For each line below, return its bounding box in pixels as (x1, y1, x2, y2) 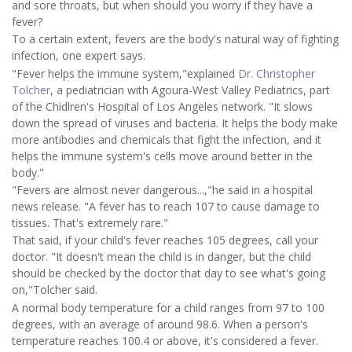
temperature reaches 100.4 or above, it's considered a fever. (12, 332, 318, 348)
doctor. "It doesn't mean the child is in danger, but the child (12, 249, 311, 265)
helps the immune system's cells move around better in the (12, 148, 313, 163)
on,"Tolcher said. (12, 282, 97, 298)
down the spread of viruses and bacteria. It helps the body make (12, 115, 338, 130)
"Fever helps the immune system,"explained (12, 65, 238, 81)
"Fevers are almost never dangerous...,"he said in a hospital (12, 181, 313, 197)
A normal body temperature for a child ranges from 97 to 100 (12, 299, 324, 315)
